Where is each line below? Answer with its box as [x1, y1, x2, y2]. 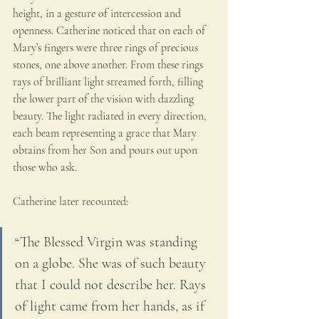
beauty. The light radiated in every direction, [13, 109, 209, 124]
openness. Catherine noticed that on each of [13, 23, 208, 38]
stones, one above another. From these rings [13, 58, 206, 73]
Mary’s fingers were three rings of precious [13, 41, 201, 56]
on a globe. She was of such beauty [15, 255, 209, 273]
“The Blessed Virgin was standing [15, 234, 201, 251]
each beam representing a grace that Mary [13, 126, 199, 141]
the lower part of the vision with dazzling [13, 92, 197, 107]
